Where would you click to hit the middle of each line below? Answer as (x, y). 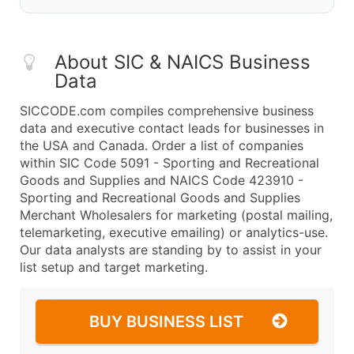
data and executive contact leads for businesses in (172, 128)
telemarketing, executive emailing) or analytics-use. (174, 232)
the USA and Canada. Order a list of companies (162, 145)
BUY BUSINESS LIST (166, 322)
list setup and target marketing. (114, 267)
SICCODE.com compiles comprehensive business (167, 111)
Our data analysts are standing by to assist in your (171, 250)
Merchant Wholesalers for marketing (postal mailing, (176, 215)
